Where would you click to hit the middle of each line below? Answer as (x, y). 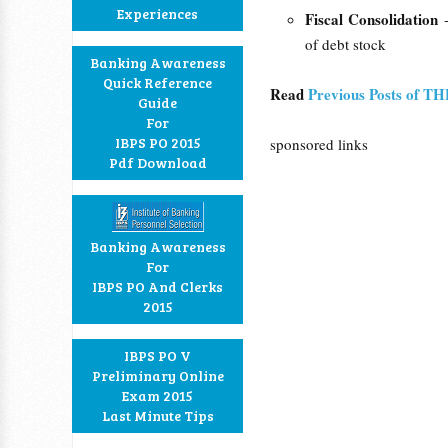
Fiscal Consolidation (374, 19)
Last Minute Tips (157, 415)
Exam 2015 (157, 395)
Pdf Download (157, 162)
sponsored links (319, 144)
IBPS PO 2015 (157, 142)
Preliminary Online (157, 375)
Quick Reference (157, 82)
